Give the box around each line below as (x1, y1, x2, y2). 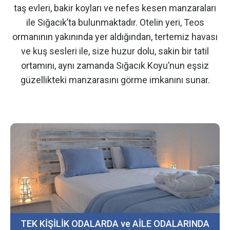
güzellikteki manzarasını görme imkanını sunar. (20, 74, 210, 85)
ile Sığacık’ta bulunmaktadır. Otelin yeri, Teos (26, 16, 204, 28)
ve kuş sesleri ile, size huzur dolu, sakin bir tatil (21, 45, 209, 56)
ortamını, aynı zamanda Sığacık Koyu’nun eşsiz (21, 60, 209, 71)
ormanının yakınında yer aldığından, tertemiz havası (12, 31, 218, 42)
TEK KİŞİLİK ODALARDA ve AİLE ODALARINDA (21, 218, 209, 229)
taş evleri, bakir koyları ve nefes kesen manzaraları (14, 2, 216, 13)
